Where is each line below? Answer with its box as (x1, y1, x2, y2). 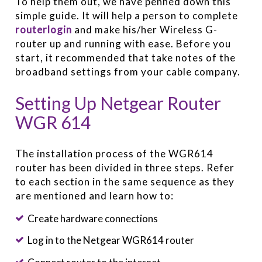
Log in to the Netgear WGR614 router (27, 234, 194, 247)
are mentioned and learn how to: (15, 189, 174, 202)
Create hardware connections (27, 212, 158, 225)
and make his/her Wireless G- (72, 23, 218, 36)
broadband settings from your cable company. (15, 65, 241, 78)
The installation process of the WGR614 (15, 147, 214, 160)
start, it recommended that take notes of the (15, 51, 236, 64)
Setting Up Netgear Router (15, 92, 222, 113)
